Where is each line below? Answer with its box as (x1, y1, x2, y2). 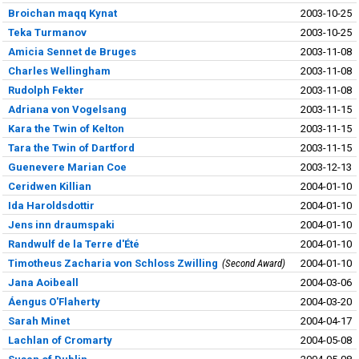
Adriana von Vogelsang (7, 103, 127, 115)
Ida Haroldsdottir (7, 199, 95, 212)
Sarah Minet (7, 314, 70, 327)
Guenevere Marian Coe (7, 160, 127, 173)
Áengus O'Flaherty (7, 295, 100, 308)
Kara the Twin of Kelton (7, 122, 124, 135)
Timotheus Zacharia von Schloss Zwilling (7, 256, 218, 269)
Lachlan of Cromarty (7, 333, 112, 346)
